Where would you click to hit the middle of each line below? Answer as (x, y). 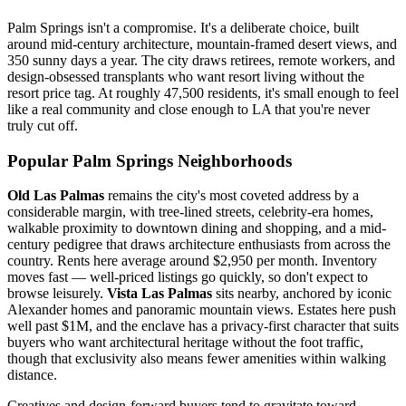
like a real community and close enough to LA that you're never (188, 109)
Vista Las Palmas (159, 294)
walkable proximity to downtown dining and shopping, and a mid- (197, 228)
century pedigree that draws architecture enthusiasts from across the (199, 245)
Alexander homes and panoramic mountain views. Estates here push (202, 310)
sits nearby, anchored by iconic (302, 294)
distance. (32, 375)
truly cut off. (43, 125)
